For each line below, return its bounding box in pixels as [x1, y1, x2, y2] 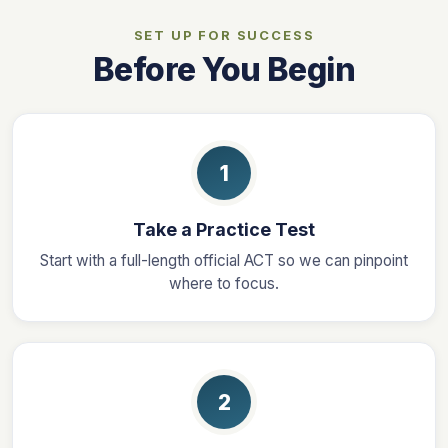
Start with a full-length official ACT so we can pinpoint [40, 251, 408, 271]
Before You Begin [93, 50, 355, 90]
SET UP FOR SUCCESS [133, 27, 315, 44]
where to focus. [169, 274, 279, 294]
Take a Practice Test [133, 219, 315, 241]
